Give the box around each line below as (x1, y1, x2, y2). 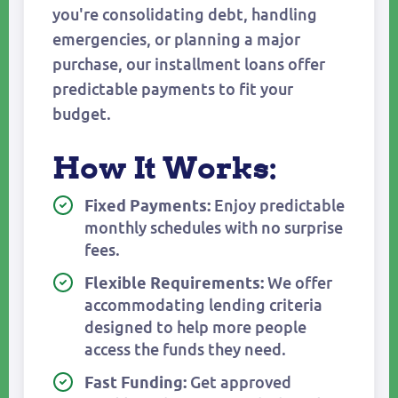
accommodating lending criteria (84, 295, 322, 315)
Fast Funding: (84, 373, 187, 392)
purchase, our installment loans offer (52, 54, 325, 75)
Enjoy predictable (211, 195, 345, 216)
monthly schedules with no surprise (84, 218, 343, 238)
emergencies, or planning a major (52, 29, 300, 50)
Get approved (187, 372, 291, 393)
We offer (264, 273, 332, 293)
